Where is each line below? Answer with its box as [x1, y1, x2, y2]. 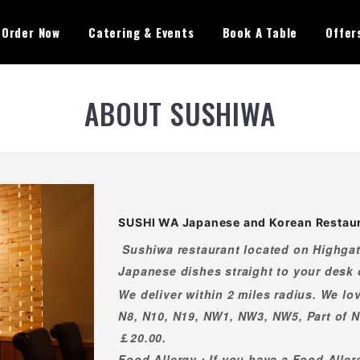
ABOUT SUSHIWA [84, 92, 276, 134]
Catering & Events [88, 22, 194, 41]
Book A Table [222, 22, 298, 41]
